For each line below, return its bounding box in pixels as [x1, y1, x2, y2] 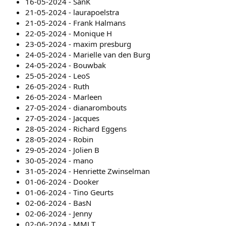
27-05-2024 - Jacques [25, 112, 99, 123]
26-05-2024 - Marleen [25, 91, 102, 102]
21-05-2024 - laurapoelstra [25, 7, 119, 17]
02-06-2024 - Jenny [25, 208, 92, 218]
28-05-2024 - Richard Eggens [25, 123, 127, 134]
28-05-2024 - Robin [25, 134, 93, 144]
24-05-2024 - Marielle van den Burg [25, 49, 150, 60]
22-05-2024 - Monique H [25, 28, 112, 38]
